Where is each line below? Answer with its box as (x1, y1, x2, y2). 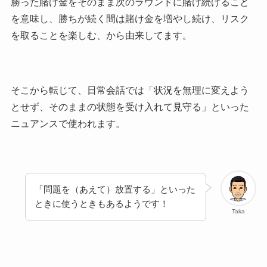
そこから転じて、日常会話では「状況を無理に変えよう (10, 85, 249, 96)
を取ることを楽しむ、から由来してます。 (10, 30, 192, 41)
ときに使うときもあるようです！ (35, 198, 169, 209)
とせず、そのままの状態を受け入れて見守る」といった (10, 102, 249, 113)
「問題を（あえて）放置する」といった (35, 184, 196, 195)
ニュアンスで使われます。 (10, 119, 125, 129)
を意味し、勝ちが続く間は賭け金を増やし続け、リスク (10, 14, 249, 24)
